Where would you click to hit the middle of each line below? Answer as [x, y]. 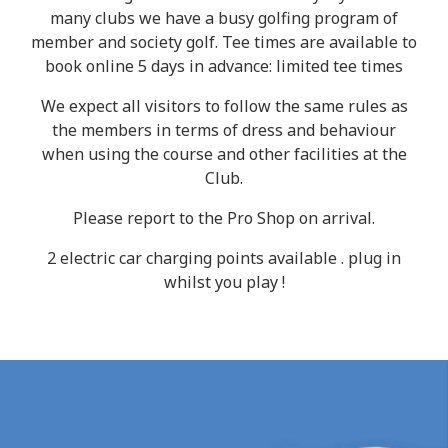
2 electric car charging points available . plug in [224, 258]
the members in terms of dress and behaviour [224, 130]
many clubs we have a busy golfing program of [224, 18]
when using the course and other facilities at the [224, 154]
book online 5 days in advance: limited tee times [224, 66]
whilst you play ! [224, 282]
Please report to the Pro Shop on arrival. [224, 218]
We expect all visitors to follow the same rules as [224, 106]
